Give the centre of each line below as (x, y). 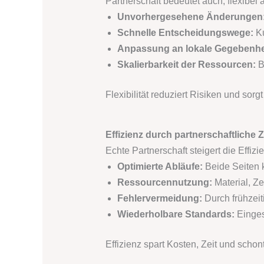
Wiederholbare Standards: (176, 214)
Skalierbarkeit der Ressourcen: (186, 65)
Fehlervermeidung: (159, 199)
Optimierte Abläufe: (160, 167)
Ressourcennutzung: (164, 183)
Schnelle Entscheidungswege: (185, 33)
